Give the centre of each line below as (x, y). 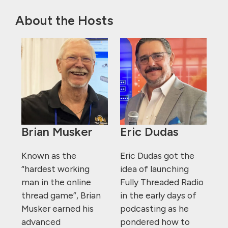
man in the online (56, 182)
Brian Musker (57, 132)
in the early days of (158, 195)
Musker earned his (58, 209)
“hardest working (55, 169)
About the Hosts (64, 21)
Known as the (49, 156)
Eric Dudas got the (157, 156)
